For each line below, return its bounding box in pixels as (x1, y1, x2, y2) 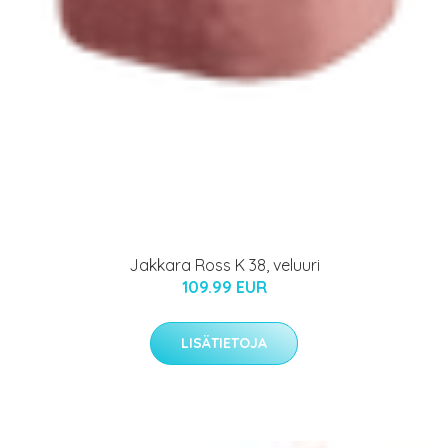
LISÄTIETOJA (181, 333, 267, 352)
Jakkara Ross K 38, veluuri (128, 254, 320, 275)
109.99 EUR (181, 276, 267, 297)
